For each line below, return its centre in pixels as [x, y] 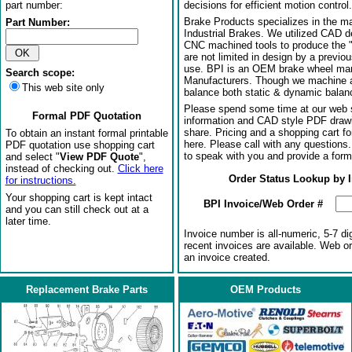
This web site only [63, 88]
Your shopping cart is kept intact [79, 198]
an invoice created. [227, 257]
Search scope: [40, 73]
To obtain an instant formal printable [86, 133]
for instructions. [40, 180]
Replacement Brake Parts [87, 290]
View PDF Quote [99, 157]
